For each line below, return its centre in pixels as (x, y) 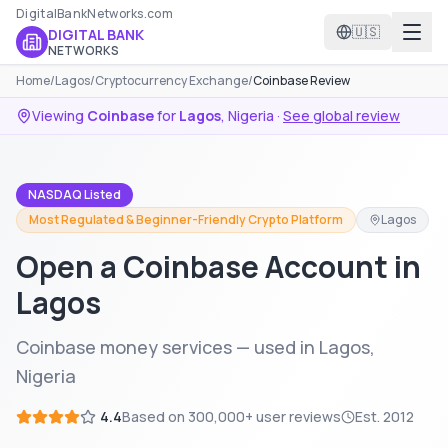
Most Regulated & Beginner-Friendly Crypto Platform (186, 219)
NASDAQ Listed (74, 194)
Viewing (59, 115)
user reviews (297, 416)
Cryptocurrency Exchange (171, 80)
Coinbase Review (301, 80)
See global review (341, 115)
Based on (155, 416)
